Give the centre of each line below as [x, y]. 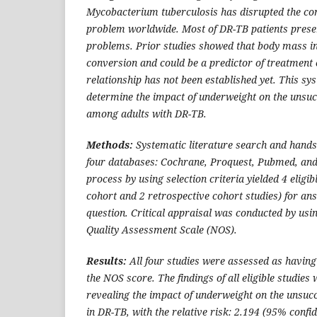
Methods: [111, 144]
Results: [108, 260]
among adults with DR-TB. [146, 113]
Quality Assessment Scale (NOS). [162, 229]
